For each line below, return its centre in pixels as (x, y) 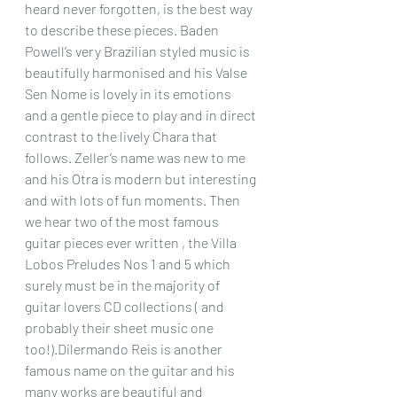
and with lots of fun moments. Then (134, 200)
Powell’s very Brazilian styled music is (139, 51)
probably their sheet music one (121, 327)
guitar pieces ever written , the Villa (132, 242)
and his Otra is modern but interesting (142, 179)
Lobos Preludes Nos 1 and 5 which (129, 264)
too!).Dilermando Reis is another (125, 349)
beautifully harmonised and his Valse (137, 72)
